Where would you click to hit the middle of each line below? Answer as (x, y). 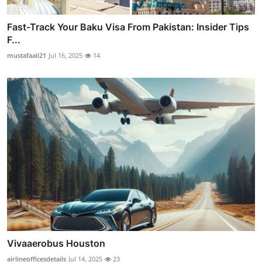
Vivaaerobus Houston (56, 244)
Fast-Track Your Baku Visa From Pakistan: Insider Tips (128, 27)
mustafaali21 (27, 55)
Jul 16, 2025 (65, 55)
